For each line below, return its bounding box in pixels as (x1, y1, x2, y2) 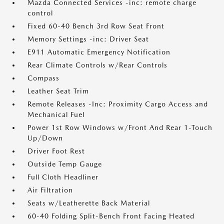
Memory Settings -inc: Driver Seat (27, 35, 149, 43)
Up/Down (27, 134, 63, 142)
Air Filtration (27, 186, 73, 194)
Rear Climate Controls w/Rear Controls (27, 61, 167, 69)
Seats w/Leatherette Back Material (27, 199, 150, 207)
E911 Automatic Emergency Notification (27, 48, 170, 56)
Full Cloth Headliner (27, 173, 98, 181)
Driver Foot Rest (27, 147, 85, 155)
